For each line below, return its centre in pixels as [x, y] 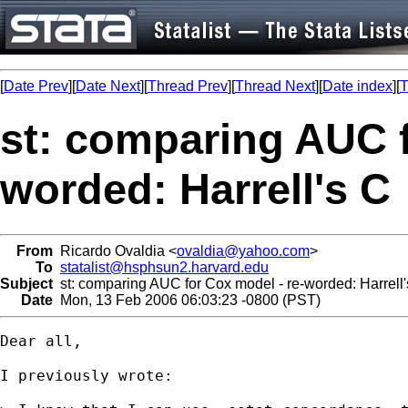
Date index [357, 86]
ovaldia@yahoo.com [243, 250]
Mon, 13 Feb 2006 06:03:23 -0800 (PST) [187, 300]
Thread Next [275, 86]
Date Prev [36, 86]
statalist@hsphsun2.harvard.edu [164, 267]
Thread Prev [188, 86]
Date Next [108, 86]
